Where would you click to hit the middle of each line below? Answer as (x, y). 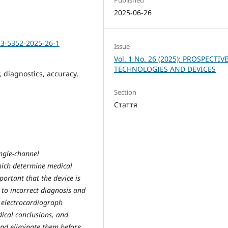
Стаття (126, 104)
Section (125, 92)
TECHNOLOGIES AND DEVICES (165, 69)
